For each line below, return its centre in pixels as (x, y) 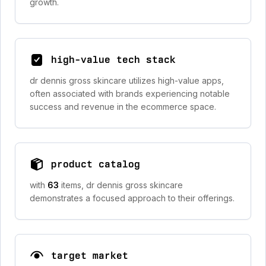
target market (90, 256)
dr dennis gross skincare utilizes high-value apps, (127, 80)
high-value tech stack (113, 60)
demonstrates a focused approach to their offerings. (132, 198)
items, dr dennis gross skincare (122, 185)
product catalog (96, 164)
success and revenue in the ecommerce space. (123, 107)
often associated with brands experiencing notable (130, 94)
